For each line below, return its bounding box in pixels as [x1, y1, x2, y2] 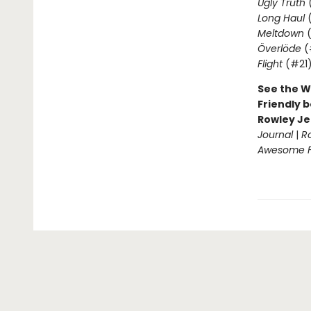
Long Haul [257, 11, 305, 25]
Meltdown [257, 26, 304, 40]
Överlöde [257, 42, 301, 56]
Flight [257, 57, 283, 71]
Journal [257, 128, 293, 142]
